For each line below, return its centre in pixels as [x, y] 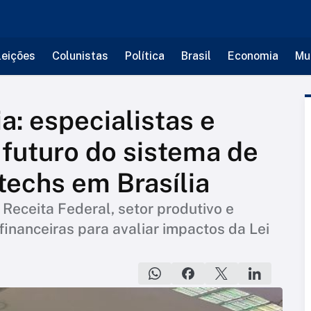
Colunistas [80, 56]
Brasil [196, 56]
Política [144, 56]
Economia [253, 56]
